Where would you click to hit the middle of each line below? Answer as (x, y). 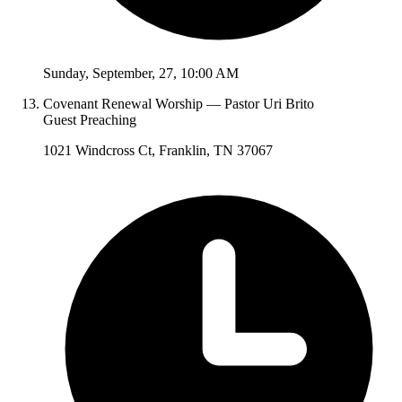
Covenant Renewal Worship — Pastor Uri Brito (179, 104)
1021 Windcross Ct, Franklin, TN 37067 (158, 151)
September (122, 74)
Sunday (64, 74)
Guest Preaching (90, 120)
